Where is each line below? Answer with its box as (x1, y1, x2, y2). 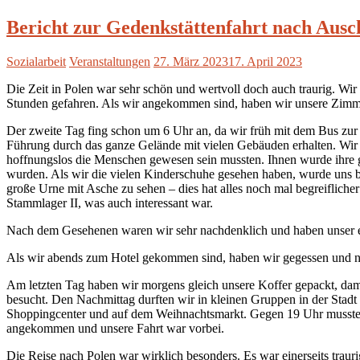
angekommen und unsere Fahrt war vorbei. (6, 321, 224, 335)
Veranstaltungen (69, 54, 150, 68)
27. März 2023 (153, 54, 228, 68)
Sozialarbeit (6, 54, 66, 68)
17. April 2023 (228, 54, 302, 68)
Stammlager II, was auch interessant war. (6, 195, 213, 210)
